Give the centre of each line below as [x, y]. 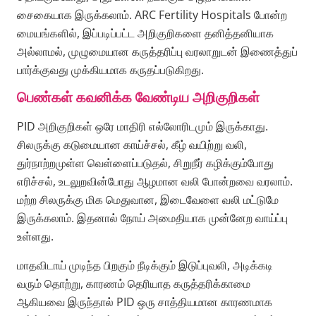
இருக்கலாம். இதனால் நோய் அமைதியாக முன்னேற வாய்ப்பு [152, 218]
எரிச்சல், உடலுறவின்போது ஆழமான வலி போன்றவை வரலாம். [155, 182]
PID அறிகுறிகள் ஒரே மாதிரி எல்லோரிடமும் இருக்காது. [142, 127]
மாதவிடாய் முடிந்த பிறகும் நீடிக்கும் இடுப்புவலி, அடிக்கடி [145, 265]
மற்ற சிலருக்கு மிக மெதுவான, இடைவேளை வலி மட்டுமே [148, 200]
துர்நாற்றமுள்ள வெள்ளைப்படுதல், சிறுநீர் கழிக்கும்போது [145, 163]
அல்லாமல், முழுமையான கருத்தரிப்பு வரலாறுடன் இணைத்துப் [157, 51]
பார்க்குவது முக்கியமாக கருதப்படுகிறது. [110, 69]
